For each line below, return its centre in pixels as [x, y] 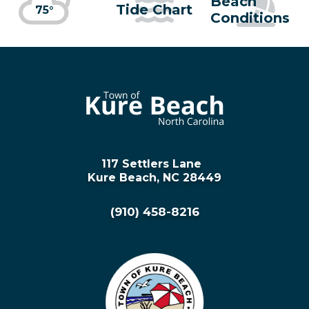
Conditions [250, 18]
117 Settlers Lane [154, 164]
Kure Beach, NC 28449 [154, 178]
